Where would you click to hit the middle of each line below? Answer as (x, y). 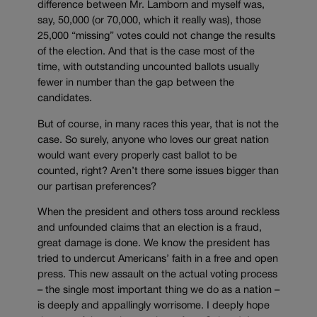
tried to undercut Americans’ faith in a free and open (158, 260)
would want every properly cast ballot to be (137, 156)
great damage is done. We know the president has (154, 244)
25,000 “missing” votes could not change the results (156, 36)
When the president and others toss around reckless (158, 213)
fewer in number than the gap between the (136, 83)
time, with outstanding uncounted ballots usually (148, 67)
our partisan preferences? (97, 187)
